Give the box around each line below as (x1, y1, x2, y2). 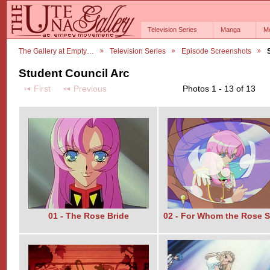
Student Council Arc (19, 67, 130, 80)
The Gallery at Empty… (19, 46, 94, 55)
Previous (73, 83, 107, 93)
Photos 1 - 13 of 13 (183, 83, 256, 93)
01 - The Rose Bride (48, 212, 129, 221)
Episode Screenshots (181, 46, 251, 55)
